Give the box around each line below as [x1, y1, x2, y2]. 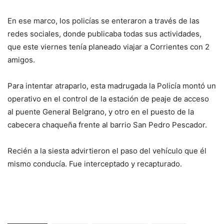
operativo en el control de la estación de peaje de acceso [7, 93, 209, 103]
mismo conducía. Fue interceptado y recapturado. [7, 158, 182, 168]
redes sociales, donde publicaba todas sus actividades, [7, 28, 201, 38]
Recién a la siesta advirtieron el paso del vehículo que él [7, 145, 206, 155]
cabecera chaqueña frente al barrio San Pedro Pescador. [7, 119, 207, 129]
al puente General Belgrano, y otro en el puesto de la [7, 106, 194, 116]
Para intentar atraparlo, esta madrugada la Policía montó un [7, 80, 216, 90]
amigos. [7, 54, 35, 64]
